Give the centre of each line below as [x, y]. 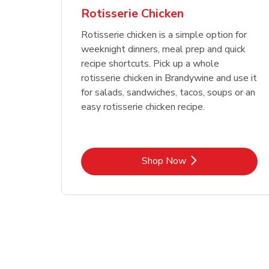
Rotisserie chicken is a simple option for [164, 35]
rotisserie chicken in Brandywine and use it [169, 78]
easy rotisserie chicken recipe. [143, 107]
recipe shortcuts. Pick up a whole [150, 63]
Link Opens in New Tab [217, 160]
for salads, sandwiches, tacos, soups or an [168, 92]
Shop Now [164, 161]
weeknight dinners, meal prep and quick [164, 49]
